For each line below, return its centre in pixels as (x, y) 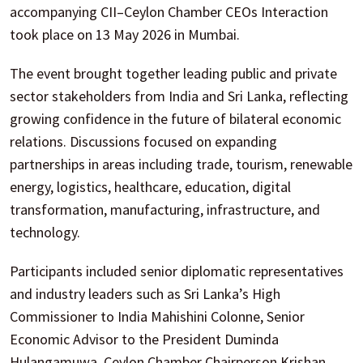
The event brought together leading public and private (173, 73)
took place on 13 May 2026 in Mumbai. (125, 34)
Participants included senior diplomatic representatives (177, 271)
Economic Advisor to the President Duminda (144, 339)
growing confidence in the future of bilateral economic (175, 118)
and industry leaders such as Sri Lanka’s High (145, 293)
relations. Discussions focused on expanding (143, 141)
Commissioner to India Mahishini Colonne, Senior (157, 316)
